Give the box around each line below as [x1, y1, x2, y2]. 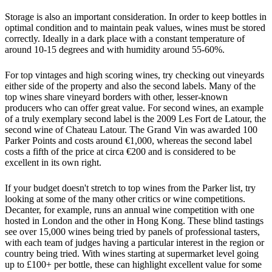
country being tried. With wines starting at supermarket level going [5, 248, 259, 259]
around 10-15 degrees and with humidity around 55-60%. [5, 44, 225, 55]
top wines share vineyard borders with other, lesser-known [5, 91, 228, 102]
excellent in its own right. [5, 157, 101, 168]
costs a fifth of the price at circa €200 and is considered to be [5, 146, 236, 157]
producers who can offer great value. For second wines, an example [5, 102, 263, 113]
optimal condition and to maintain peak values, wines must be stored [5, 22, 265, 33]
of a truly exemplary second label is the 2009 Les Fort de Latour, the [5, 113, 266, 124]
